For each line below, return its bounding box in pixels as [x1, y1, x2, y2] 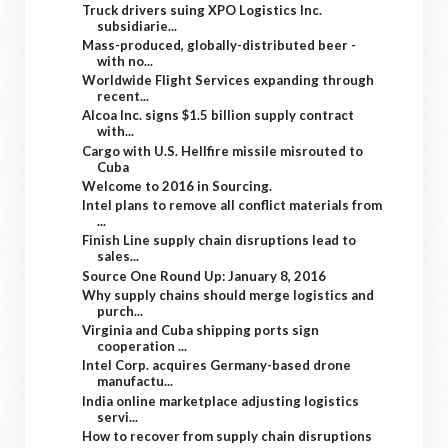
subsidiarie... [97, 17, 178, 34]
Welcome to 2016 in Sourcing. [82, 177, 273, 194]
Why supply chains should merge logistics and [82, 286, 375, 303]
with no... [97, 52, 154, 69]
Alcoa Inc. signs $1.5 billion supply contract [82, 107, 355, 124]
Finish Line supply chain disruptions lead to [82, 232, 357, 249]
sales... [97, 248, 140, 265]
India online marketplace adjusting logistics [82, 392, 360, 409]
